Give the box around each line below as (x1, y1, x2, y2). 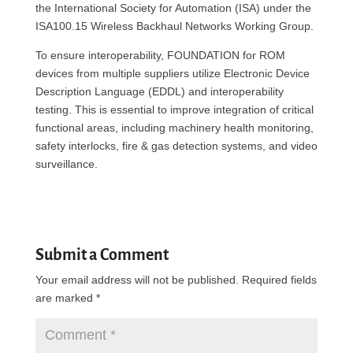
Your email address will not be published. (35, 273, 239, 286)
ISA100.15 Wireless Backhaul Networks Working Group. (35, 20, 314, 32)
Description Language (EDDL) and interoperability (35, 85, 284, 98)
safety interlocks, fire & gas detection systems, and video (35, 139, 318, 152)
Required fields (241, 273, 317, 286)
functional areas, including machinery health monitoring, (35, 121, 314, 134)
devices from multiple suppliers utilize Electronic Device (35, 67, 310, 80)
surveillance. (35, 158, 98, 170)
